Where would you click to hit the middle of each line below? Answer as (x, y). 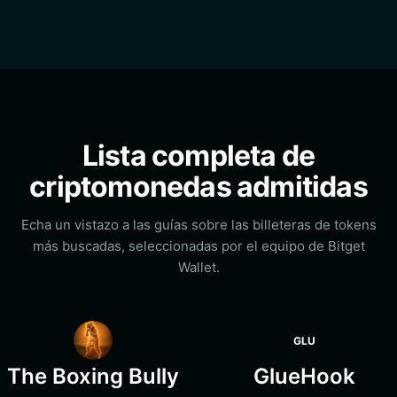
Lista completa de (198, 156)
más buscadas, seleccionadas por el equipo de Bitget (198, 246)
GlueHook (304, 376)
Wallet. (198, 267)
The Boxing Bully (93, 376)
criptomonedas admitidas (198, 187)
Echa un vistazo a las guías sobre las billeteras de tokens (198, 225)
